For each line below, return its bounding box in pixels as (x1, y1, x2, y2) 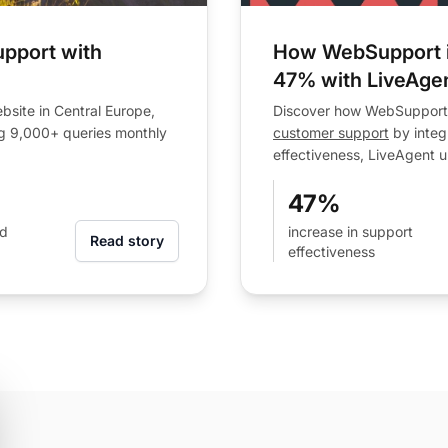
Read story (90, 231, 164, 249)
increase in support (288, 222, 413, 240)
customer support (273, 123, 389, 141)
